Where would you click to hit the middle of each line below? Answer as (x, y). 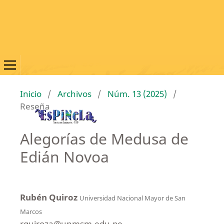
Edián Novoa (64, 156)
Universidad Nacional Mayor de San (132, 198)
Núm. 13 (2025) (137, 93)
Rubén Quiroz (49, 197)
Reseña (35, 106)
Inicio (30, 93)
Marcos (31, 211)
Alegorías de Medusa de (104, 138)
